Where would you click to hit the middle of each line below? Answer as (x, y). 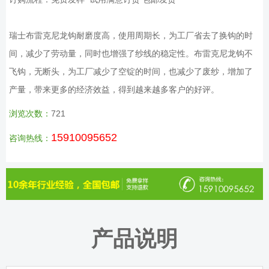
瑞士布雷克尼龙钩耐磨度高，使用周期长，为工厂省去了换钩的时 (131, 35)
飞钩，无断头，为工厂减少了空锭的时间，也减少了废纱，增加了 (131, 71)
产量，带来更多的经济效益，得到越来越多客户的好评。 (114, 89)
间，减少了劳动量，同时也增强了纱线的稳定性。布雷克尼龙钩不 (131, 53)
